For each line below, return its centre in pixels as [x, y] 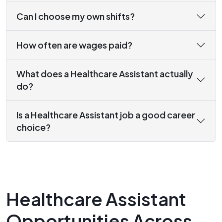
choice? [33, 127]
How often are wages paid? [74, 45]
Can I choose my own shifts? [76, 16]
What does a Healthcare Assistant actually [105, 74]
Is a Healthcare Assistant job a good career [106, 115]
